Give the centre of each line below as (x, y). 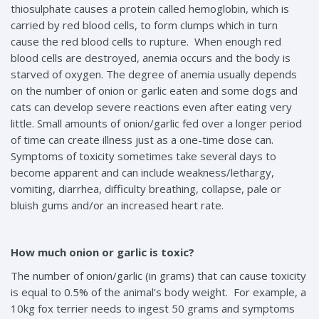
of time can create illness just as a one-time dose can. (143, 139)
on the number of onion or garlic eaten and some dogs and (154, 90)
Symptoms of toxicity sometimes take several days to (143, 156)
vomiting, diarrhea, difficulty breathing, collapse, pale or (146, 188)
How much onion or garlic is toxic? (103, 252)
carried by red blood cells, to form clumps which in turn (144, 25)
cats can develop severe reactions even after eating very (151, 106)
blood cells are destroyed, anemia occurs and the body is (151, 57)
